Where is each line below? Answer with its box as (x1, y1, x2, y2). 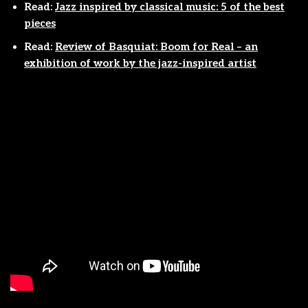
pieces (24, 17, 56, 30)
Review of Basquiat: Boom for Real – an (55, 41, 258, 53)
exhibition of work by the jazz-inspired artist (24, 57, 256, 69)
